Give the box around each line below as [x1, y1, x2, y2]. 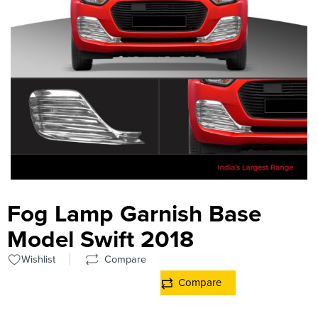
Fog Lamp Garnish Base [7, 199, 261, 229]
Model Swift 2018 [7, 225, 194, 255]
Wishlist [21, 253, 55, 266]
